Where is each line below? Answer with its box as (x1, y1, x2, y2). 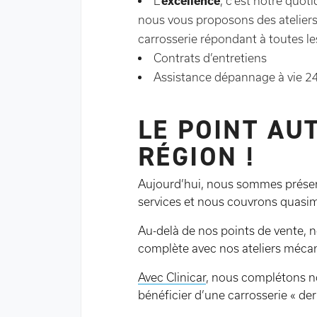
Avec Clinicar (138, 271, 206, 284)
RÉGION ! (138, 139, 255, 174)
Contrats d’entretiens (154, 52, 267, 64)
